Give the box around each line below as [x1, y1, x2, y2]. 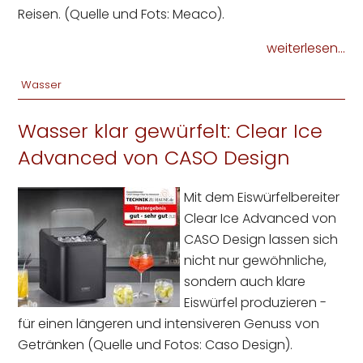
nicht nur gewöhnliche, [184, 250, 327, 270]
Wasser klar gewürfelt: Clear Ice [18, 117, 323, 144]
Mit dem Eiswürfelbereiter [184, 187, 340, 207]
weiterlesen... [266, 38, 345, 58]
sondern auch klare [184, 271, 306, 291]
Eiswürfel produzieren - [184, 293, 327, 312]
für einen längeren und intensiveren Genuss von [18, 314, 320, 333]
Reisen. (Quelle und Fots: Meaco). [18, 4, 225, 23]
